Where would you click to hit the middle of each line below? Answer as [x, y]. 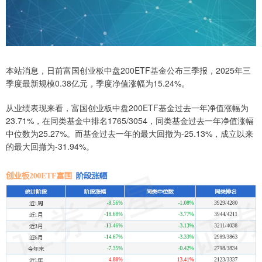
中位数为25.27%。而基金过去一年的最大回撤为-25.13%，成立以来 [130, 133]
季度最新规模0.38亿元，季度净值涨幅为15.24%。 [98, 83]
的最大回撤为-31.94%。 [50, 146]
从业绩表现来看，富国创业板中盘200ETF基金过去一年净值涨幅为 [127, 107]
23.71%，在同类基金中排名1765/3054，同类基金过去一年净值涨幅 [130, 120]
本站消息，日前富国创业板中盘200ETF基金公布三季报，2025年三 [128, 70]
